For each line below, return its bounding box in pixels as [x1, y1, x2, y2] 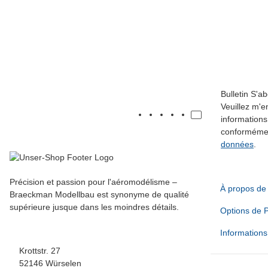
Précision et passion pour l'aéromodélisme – [10, 176, 177, 187]
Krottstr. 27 [19, 245, 60, 255]
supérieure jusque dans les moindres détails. [10, 202, 179, 212]
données [221, 139, 254, 150]
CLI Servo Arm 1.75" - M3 [10, 21, 110, 32]
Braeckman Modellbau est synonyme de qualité [10, 189, 189, 199]
